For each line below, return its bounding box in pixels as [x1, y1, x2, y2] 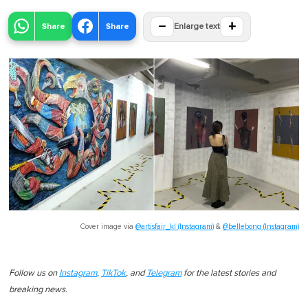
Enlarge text [174, 23, 220, 32]
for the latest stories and [181, 268, 276, 278]
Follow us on [9, 268, 59, 278]
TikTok [101, 268, 126, 278]
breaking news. [9, 285, 67, 294]
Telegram [146, 268, 181, 278]
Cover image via [80, 222, 135, 230]
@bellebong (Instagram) [223, 222, 299, 230]
